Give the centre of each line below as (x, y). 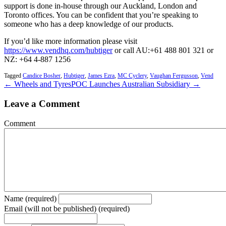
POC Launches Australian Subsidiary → (136, 84)
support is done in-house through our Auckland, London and (100, 6)
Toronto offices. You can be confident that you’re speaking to (101, 15)
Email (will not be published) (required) (67, 208)
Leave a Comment (42, 104)
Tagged (13, 76)
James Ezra (101, 76)
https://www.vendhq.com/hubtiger (58, 50)
